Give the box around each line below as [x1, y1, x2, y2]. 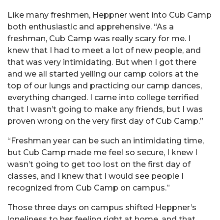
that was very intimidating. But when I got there [7, 57, 196, 67]
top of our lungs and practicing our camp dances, [7, 81, 202, 90]
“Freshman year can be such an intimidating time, [7, 136, 204, 145]
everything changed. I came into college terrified [7, 93, 199, 102]
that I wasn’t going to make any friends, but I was [7, 105, 203, 114]
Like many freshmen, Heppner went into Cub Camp [7, 10, 212, 20]
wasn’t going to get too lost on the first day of [7, 160, 191, 169]
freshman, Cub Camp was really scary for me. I [7, 34, 191, 43]
